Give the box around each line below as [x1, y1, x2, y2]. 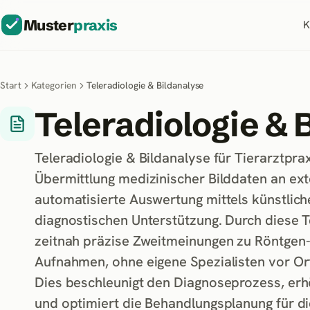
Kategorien [30, 79, 77, 91]
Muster [24, 16, 74, 34]
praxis [73, 16, 118, 34]
